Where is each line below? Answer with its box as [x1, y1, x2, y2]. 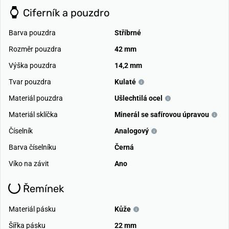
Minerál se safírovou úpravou [114, 110, 209, 119]
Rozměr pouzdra [9, 45, 61, 54]
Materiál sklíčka [9, 110, 58, 119]
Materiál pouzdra [9, 94, 63, 103]
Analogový [114, 127, 149, 135]
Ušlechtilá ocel [114, 94, 163, 103]
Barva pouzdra [9, 29, 56, 37]
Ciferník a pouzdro [20, 6, 109, 19]
